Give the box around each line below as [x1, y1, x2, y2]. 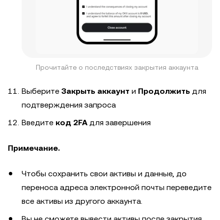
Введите [22, 117, 55, 127]
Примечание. [8, 143, 60, 153]
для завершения [87, 117, 151, 127]
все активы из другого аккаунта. [22, 196, 142, 206]
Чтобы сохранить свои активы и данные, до [22, 168, 187, 178]
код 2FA [55, 117, 87, 127]
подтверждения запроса [22, 100, 116, 110]
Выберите [22, 86, 61, 96]
